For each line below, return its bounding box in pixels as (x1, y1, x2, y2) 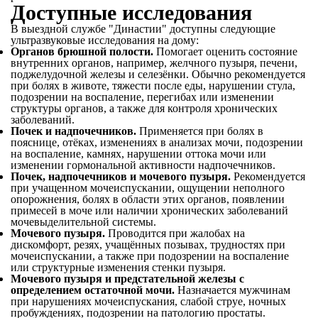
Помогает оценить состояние (153, 45, 297, 57)
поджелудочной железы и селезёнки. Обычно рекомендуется (11, 68, 305, 80)
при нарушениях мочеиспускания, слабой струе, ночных (11, 295, 286, 307)
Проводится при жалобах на (105, 227, 245, 239)
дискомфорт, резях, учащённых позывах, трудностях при (11, 238, 285, 251)
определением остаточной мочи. (11, 284, 175, 296)
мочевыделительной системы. (11, 216, 156, 228)
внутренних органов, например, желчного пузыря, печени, (11, 57, 297, 69)
